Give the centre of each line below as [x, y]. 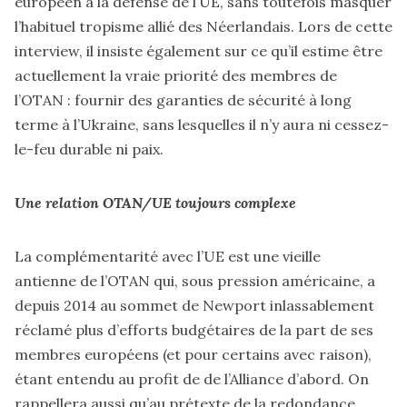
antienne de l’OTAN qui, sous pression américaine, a [195, 280]
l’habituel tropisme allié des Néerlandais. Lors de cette [203, 26]
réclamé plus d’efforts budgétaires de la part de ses [194, 329]
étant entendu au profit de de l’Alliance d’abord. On [192, 378]
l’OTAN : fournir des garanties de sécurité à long [183, 99]
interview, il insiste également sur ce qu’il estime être [199, 50]
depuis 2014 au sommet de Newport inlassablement [194, 305]
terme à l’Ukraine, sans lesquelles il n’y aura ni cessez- [202, 124]
